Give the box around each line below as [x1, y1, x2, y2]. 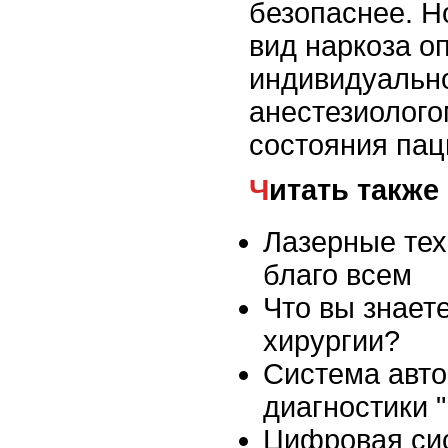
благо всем [263, 259, 412, 292]
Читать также [269, 174, 439, 207]
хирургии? [263, 325, 400, 358]
